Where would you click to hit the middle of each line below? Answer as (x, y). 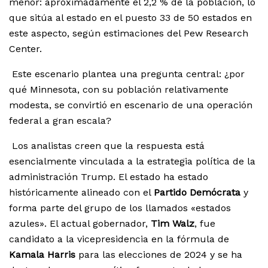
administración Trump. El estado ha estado (109, 177)
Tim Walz (173, 224)
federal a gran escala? (60, 121)
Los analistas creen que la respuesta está (107, 146)
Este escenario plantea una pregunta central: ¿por (127, 74)
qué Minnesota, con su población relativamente (119, 90)
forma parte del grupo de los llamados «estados (120, 208)
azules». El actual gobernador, (80, 224)
